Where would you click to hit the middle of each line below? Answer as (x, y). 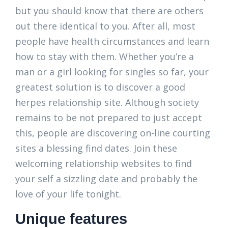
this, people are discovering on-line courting (113, 133)
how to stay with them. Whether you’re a (105, 56)
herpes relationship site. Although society (107, 102)
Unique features (71, 219)
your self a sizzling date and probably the (106, 179)
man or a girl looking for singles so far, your (112, 72)
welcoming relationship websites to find (104, 163)
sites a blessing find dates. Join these (96, 148)
